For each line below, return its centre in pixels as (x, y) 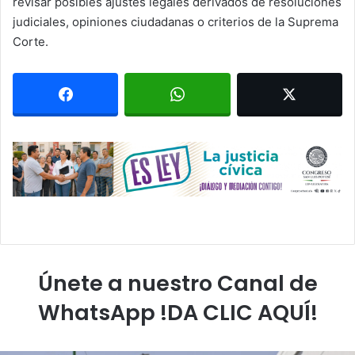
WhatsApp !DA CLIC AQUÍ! (177, 312)
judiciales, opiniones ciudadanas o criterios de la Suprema (176, 21)
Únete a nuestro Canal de (177, 283)
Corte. (31, 41)
